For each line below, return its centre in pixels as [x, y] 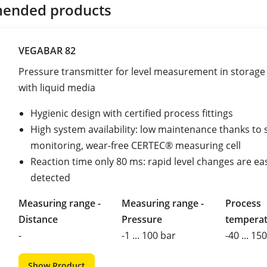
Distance [38, 219]
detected [50, 177]
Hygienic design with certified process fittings [132, 113]
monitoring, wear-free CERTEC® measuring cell [136, 145]
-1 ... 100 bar [149, 235]
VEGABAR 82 [47, 50]
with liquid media [57, 87]
